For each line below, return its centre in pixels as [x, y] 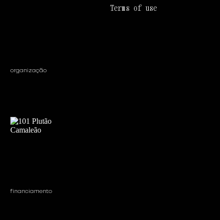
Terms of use [134, 8]
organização [29, 70]
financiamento [32, 191]
